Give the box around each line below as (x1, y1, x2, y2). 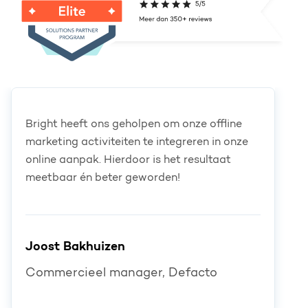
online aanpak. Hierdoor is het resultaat (25, 154, 231, 166)
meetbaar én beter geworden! (25, 172, 180, 184)
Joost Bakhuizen (25, 240, 125, 254)
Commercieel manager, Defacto (25, 267, 217, 280)
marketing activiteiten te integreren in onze (25, 136, 248, 148)
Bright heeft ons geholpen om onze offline (25, 118, 242, 130)
